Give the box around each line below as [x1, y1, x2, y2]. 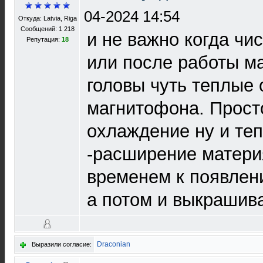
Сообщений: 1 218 [20, 25, 75, 32]
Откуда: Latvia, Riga [18, 15, 77, 22]
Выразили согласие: [32, 241, 92, 248]
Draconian [97, 240, 130, 248]
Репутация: [26, 36, 62, 43]
